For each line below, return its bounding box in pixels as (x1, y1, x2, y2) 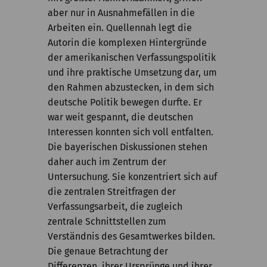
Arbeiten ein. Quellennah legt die (48, 22, 192, 33)
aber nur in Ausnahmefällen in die (48, 7, 195, 18)
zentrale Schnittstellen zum (48, 216, 166, 227)
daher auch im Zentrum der (48, 156, 166, 167)
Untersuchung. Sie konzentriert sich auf (48, 171, 217, 182)
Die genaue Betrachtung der (48, 246, 168, 257)
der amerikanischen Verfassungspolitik (48, 52, 216, 63)
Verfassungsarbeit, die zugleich (48, 201, 182, 212)
